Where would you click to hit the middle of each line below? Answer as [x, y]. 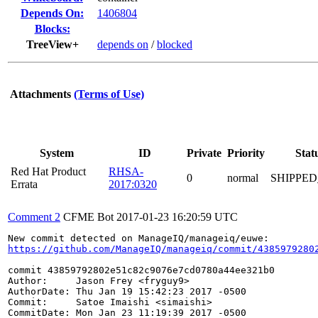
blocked [175, 44]
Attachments [40, 94]
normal [243, 178]
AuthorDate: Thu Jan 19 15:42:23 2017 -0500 [127, 291]
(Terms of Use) [109, 94]
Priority [246, 153]
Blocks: [52, 29]
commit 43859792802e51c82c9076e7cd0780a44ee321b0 [141, 270]
